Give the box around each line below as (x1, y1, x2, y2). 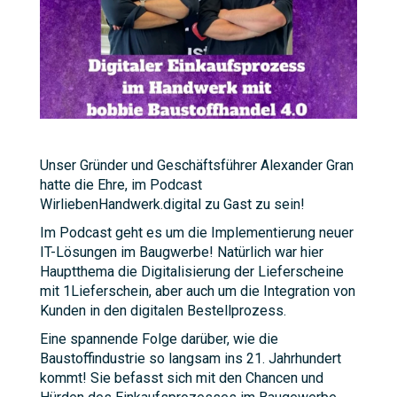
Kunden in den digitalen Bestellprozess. (40, 302, 290, 320)
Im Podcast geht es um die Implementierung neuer (40, 224, 354, 242)
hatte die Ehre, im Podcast (40, 176, 202, 194)
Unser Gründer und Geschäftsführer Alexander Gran (40, 157, 354, 175)
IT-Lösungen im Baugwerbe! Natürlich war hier (40, 244, 323, 261)
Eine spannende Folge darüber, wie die (40, 331, 278, 348)
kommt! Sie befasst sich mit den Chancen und (40, 370, 323, 387)
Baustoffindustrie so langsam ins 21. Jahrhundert (40, 350, 341, 368)
